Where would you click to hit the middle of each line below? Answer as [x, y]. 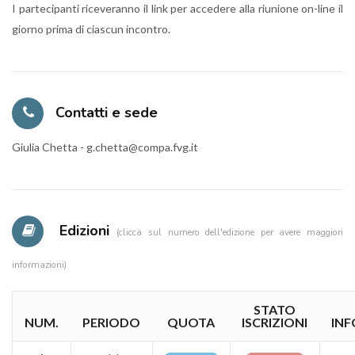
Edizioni [84, 231]
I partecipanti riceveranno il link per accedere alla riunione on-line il [177, 8]
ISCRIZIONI [275, 322]
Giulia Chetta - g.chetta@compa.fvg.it [105, 147]
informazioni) [39, 265]
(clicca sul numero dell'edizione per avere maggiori [230, 232]
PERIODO [111, 322]
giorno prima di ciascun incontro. [91, 29]
